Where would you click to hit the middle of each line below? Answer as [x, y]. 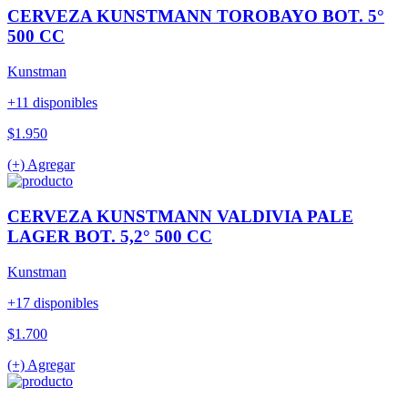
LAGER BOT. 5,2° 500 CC [110, 236]
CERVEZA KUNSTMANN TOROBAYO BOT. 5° [196, 16]
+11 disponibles [52, 103]
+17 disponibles [53, 302]
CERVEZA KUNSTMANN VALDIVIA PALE [180, 216]
